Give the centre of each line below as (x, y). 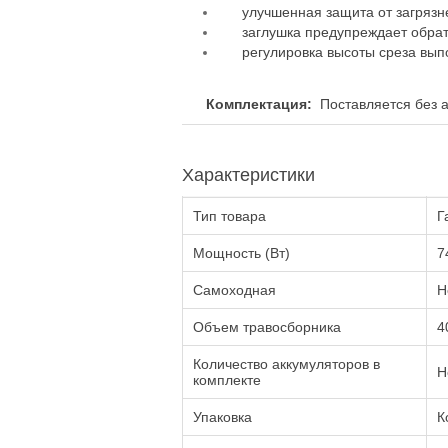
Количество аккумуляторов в (286, 364)
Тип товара (229, 216)
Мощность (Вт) (241, 253)
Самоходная (234, 290)
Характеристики (248, 175)
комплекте (227, 380)
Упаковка (222, 417)
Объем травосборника (267, 327)
